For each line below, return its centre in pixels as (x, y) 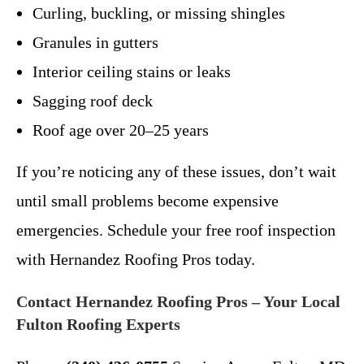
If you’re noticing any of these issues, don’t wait (176, 171)
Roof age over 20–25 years (121, 130)
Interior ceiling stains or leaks (132, 71)
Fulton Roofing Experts (98, 324)
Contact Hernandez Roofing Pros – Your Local (178, 301)
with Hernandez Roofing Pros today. (136, 259)
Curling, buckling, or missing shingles (159, 13)
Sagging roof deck (93, 100)
